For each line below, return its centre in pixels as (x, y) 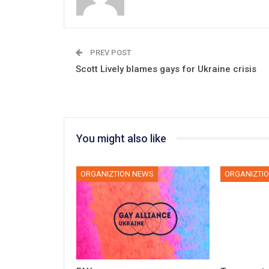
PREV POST (110, 52)
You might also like (121, 138)
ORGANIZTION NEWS (117, 174)
